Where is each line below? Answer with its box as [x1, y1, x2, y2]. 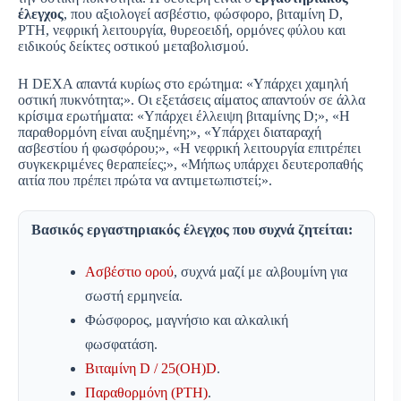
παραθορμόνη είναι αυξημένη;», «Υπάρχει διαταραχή [18, 124, 321, 141]
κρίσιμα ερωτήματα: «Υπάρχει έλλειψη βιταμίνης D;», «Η [18, 108, 350, 124]
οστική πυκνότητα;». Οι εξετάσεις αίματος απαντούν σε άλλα [18, 92, 365, 108]
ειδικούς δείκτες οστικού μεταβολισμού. [18, 38, 249, 55]
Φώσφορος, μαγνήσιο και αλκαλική [85, 312, 288, 328]
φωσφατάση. [85, 337, 158, 353]
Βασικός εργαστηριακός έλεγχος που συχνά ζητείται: [31, 222, 353, 238]
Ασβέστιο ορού [85, 264, 174, 280]
